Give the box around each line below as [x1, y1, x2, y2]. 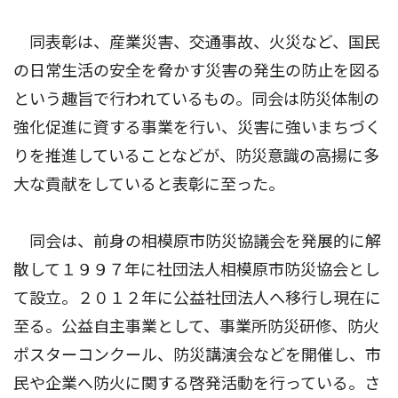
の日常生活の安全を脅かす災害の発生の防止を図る [13, 60, 381, 80]
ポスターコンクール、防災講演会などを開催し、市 [13, 345, 381, 364]
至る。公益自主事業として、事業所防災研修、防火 [13, 316, 379, 336]
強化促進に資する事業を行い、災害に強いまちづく [13, 117, 381, 137]
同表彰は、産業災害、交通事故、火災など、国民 [13, 32, 380, 52]
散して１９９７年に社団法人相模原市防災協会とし [13, 259, 380, 279]
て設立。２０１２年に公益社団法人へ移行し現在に [13, 288, 381, 307]
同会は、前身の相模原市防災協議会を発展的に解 [13, 231, 381, 251]
